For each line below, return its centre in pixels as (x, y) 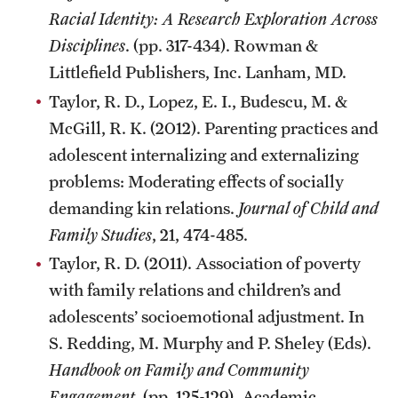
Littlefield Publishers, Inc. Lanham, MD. (198, 72)
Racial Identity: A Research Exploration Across (213, 19)
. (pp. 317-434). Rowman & (222, 45)
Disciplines (87, 45)
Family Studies (100, 234)
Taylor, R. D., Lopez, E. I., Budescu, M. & (198, 101)
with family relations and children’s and (195, 290)
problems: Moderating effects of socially (196, 181)
